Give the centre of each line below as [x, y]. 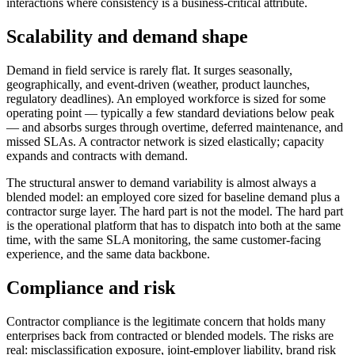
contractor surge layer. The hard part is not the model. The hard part [175, 211]
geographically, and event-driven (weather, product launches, [158, 84]
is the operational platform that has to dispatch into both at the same [174, 225]
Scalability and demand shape [127, 36]
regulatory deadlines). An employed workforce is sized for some [166, 98]
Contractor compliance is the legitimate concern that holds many [166, 321]
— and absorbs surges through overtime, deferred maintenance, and [175, 127]
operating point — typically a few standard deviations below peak [170, 113]
